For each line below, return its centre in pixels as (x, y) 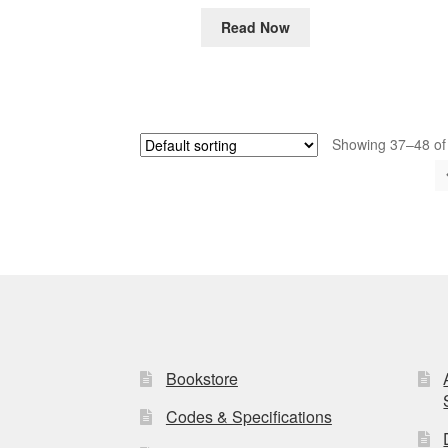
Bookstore (201, 379)
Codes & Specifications (248, 417)
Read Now (256, 27)
